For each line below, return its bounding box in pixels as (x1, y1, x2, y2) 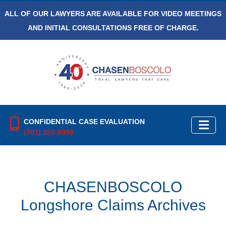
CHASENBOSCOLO (44, 178, 182, 195)
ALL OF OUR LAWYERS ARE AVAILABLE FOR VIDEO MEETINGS (5, 10, 221, 18)
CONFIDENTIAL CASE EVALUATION (23, 118, 145, 126)
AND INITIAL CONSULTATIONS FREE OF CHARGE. (27, 24, 199, 32)
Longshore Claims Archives (20, 196, 206, 213)
